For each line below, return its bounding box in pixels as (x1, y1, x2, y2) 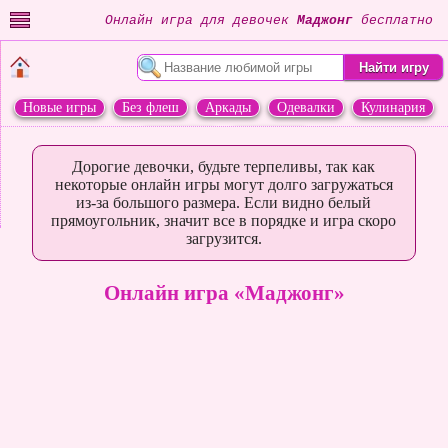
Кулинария (361, 99, 425, 115)
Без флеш (122, 99, 179, 115)
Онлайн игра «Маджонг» (103, 281, 345, 304)
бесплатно (353, 12, 433, 28)
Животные (237, 128, 301, 144)
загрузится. (185, 230, 262, 247)
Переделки (147, 128, 211, 144)
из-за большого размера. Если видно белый (76, 194, 372, 211)
